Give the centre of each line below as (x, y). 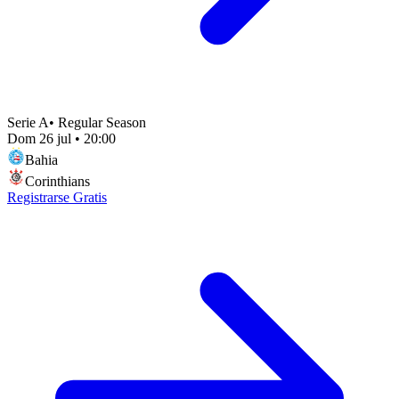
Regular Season (102, 122)
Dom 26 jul (39, 138)
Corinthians (57, 181)
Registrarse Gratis (57, 197)
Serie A (28, 122)
